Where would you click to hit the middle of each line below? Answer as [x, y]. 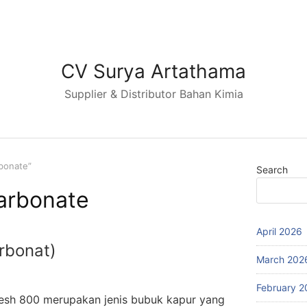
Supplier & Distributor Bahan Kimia [153, 94]
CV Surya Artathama [153, 71]
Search [272, 170]
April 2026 [279, 231]
